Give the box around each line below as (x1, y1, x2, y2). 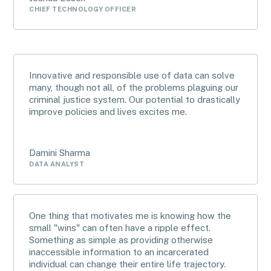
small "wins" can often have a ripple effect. (29, 223, 211, 233)
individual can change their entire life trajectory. (29, 259, 226, 269)
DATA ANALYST (29, 160, 85, 168)
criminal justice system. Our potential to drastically (29, 94, 241, 105)
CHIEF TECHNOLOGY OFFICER (29, 5, 137, 13)
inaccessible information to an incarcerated (29, 247, 209, 257)
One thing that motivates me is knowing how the (29, 211, 232, 221)
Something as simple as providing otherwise (29, 235, 214, 245)
